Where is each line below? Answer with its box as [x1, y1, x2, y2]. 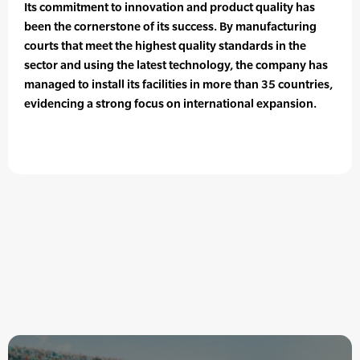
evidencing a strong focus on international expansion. [24, 96, 317, 111]
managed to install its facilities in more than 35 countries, [24, 77, 333, 92]
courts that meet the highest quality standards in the [24, 39, 306, 53]
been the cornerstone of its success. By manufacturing [24, 19, 317, 34]
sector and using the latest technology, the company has [24, 58, 328, 72]
